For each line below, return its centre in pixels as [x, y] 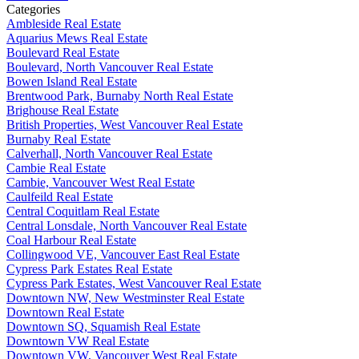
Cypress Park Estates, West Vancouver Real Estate [134, 284]
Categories [33, 10]
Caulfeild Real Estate [60, 197]
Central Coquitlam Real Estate [83, 212]
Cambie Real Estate [56, 168]
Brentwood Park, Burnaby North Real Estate [120, 96]
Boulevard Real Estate [63, 53]
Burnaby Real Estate [58, 139]
